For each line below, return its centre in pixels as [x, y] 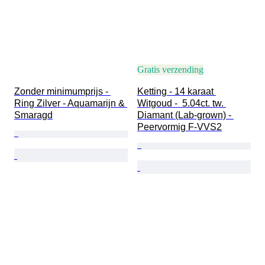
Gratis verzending [170, 70]
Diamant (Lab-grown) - [185, 115]
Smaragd [33, 115]
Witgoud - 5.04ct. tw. [182, 104]
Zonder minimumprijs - [62, 92]
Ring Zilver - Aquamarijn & [71, 104]
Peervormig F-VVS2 [180, 127]
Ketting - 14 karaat [177, 92]
